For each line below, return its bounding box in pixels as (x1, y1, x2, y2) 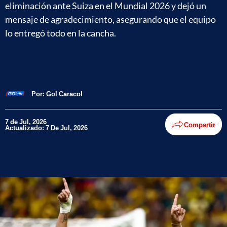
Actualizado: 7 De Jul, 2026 (5, 123, 88, 132)
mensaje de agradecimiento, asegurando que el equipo (5, 14, 216, 25)
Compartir (184, 120, 215, 129)
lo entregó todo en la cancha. (5, 27, 116, 39)
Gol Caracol (46, 89, 83, 98)
